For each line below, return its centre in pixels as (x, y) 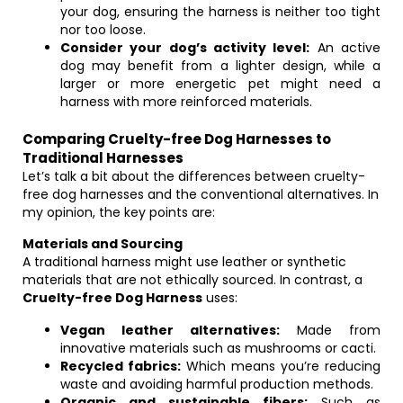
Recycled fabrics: (121, 366)
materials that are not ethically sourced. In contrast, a (193, 280)
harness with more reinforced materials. (186, 102)
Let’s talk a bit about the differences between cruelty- (194, 176)
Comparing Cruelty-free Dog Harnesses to (177, 139)
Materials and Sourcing (103, 244)
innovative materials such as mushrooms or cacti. (218, 348)
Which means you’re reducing (281, 366)
